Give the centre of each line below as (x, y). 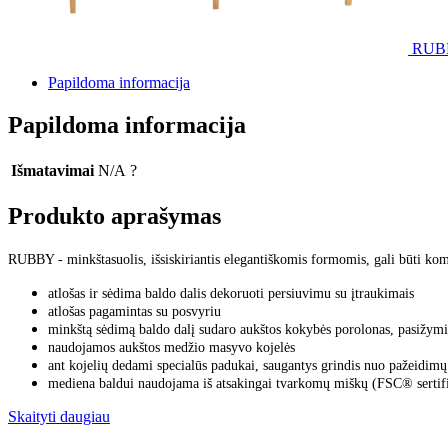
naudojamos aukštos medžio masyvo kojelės (171, 347)
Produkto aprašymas (114, 215)
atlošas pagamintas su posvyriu (134, 311)
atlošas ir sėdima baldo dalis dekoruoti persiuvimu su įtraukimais (231, 293)
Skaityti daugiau (59, 416)
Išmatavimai (52, 170)
